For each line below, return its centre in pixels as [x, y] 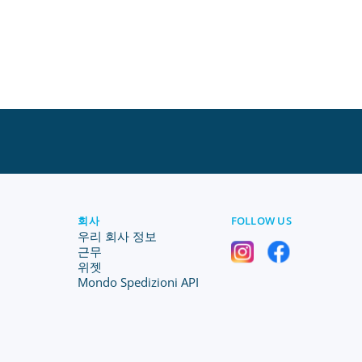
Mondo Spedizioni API [139, 282]
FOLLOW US [261, 221]
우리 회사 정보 [118, 236]
